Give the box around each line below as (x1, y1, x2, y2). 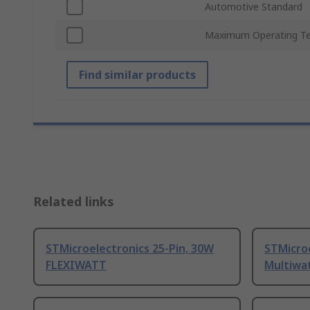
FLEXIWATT (46, 257, 107, 273)
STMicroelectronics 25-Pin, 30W (46, 241, 214, 257)
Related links (33, 193, 114, 210)
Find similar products (79, 67, 196, 83)
